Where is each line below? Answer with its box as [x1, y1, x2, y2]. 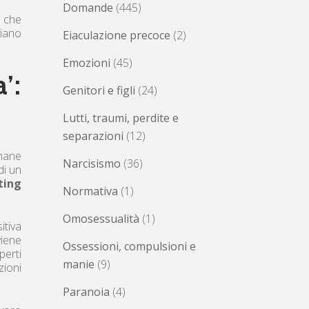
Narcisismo [63, 155, 121, 171]
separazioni [63, 128, 123, 143]
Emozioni [63, 54, 110, 70]
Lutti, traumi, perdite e [63, 110, 179, 126]
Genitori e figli [63, 82, 135, 98]
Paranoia [63, 283, 110, 299]
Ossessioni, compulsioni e [63, 238, 196, 254]
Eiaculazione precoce [63, 27, 170, 43]
